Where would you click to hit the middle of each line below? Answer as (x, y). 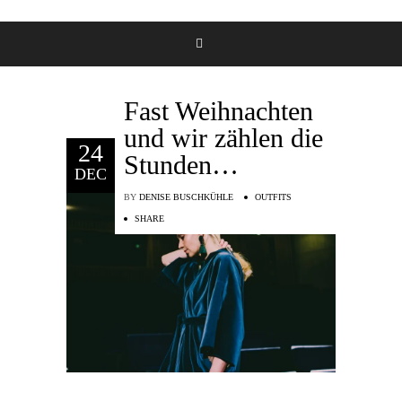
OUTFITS (273, 197)
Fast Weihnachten (218, 110)
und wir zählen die (223, 137)
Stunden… (181, 164)
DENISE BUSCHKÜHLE (186, 197)
